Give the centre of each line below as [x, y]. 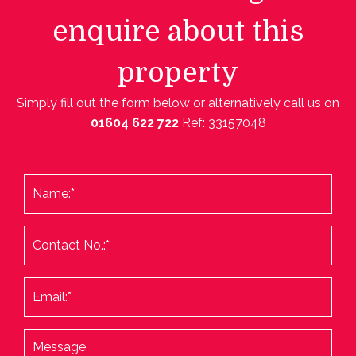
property [178, 72]
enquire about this [178, 31]
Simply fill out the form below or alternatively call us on [178, 103]
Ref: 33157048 [224, 122]
